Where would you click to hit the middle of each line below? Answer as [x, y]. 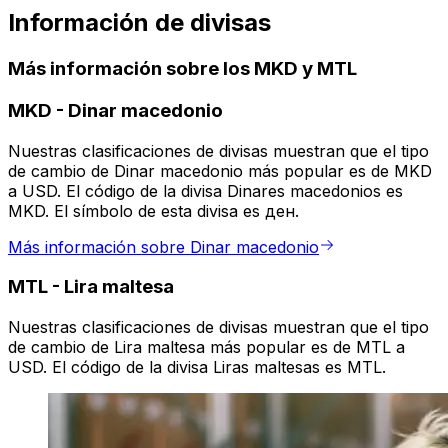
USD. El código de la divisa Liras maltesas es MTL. [197, 367]
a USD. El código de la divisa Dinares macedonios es [205, 190]
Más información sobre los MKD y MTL [182, 69]
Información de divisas [139, 23]
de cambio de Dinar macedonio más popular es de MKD [220, 170]
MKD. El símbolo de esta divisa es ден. [153, 210]
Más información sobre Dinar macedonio [163, 246]
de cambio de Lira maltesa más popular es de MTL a [206, 347]
